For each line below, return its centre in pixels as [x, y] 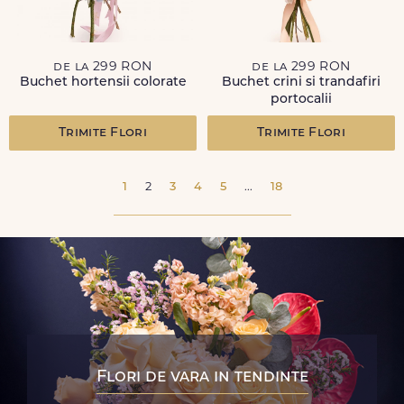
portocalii [301, 100]
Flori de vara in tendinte [202, 377]
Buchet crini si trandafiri [301, 83]
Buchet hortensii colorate [103, 83]
